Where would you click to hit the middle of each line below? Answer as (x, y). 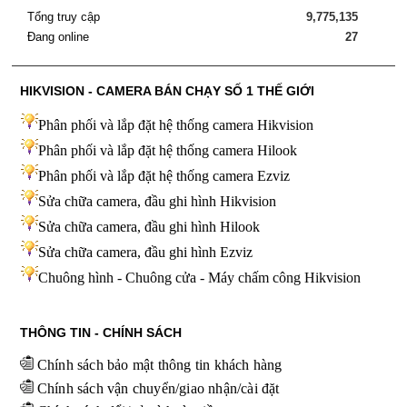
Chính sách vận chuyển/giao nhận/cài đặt (158, 389)
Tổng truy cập (63, 17)
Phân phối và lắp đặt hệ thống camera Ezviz (164, 176)
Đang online (58, 37)
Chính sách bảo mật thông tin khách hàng (159, 365)
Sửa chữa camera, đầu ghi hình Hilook (149, 227)
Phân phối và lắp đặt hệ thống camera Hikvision (175, 125)
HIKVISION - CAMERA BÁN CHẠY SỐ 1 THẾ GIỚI (167, 91)
